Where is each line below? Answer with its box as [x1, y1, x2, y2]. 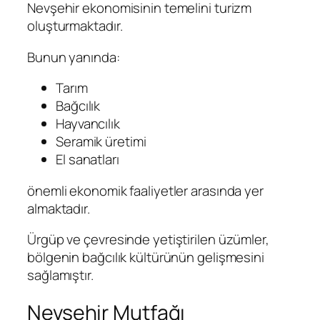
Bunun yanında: [27, 47, 120, 66]
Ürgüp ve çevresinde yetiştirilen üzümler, [27, 230, 269, 249]
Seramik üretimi [56, 132, 146, 151]
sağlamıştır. [27, 266, 94, 285]
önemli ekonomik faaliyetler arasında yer [27, 181, 264, 200]
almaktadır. [27, 199, 90, 218]
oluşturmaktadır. [27, 16, 123, 36]
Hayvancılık [56, 114, 120, 134]
